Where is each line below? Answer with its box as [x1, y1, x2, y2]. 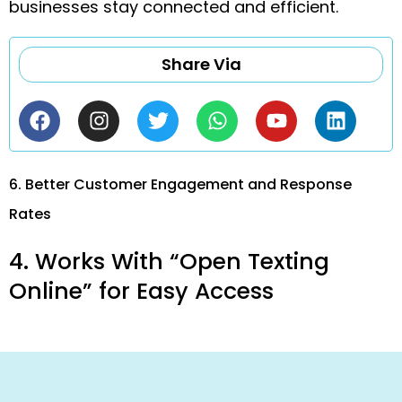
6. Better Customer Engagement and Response [9, 173, 352, 195]
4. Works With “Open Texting [9, 245, 329, 277]
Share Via [161, 52, 241, 75]
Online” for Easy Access [9, 275, 274, 307]
